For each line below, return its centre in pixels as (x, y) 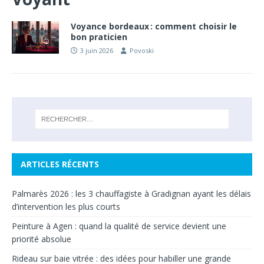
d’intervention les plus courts (66, 206)
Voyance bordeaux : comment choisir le (154, 26)
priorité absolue (42, 239)
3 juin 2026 (97, 50)
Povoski (142, 50)
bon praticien (99, 37)
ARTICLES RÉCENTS (60, 164)
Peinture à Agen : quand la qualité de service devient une (119, 226)
